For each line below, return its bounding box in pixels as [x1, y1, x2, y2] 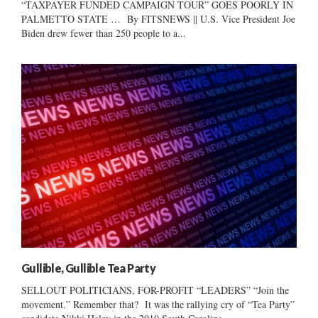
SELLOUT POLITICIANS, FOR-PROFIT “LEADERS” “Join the [21, 283, 289, 297]
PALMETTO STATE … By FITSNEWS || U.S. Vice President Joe [21, 12, 295, 26]
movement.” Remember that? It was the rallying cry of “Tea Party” [21, 297, 295, 311]
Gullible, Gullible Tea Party [21, 261, 156, 275]
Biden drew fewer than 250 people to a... [21, 26, 186, 40]
